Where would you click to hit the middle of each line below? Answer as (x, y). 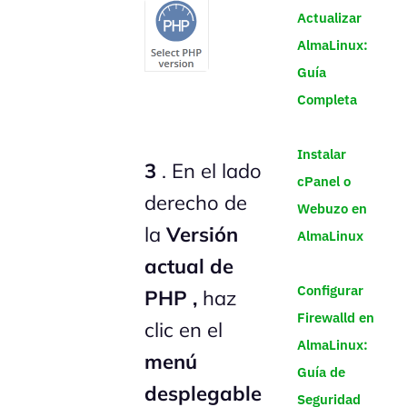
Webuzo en (332, 208)
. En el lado (209, 170)
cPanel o (323, 181)
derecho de (196, 202)
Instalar (321, 154)
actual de (189, 266)
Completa (327, 99)
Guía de (321, 372)
